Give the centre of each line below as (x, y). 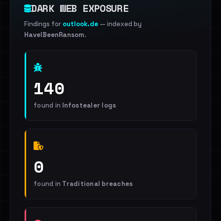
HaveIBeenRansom (54, 35)
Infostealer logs (89, 105)
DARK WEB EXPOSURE (80, 8)
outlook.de (80, 24)
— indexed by (120, 24)
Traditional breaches (98, 184)
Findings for (43, 24)
